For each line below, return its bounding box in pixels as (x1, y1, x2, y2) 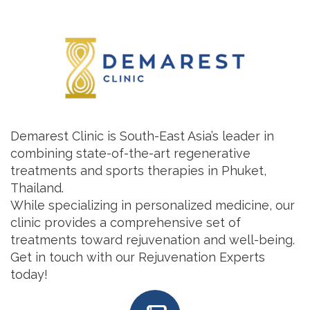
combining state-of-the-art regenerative (10, 146, 250, 161)
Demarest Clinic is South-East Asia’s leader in (10, 129, 274, 143)
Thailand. (10, 181, 64, 195)
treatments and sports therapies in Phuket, (10, 163, 266, 178)
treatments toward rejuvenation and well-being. (10, 232, 295, 247)
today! (10, 267, 48, 282)
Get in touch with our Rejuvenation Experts (10, 250, 265, 264)
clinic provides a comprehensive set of (10, 215, 241, 230)
